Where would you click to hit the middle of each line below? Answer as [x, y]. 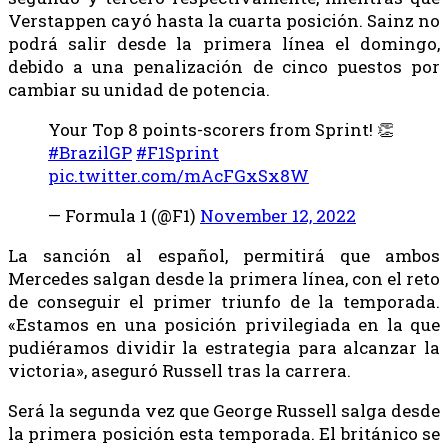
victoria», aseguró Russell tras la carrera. [179, 371]
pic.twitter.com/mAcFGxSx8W [178, 176]
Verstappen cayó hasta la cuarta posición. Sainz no [224, 21]
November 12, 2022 [278, 216]
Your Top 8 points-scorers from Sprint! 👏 [221, 130]
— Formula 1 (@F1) [124, 216]
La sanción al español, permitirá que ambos [224, 256]
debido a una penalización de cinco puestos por [224, 67]
